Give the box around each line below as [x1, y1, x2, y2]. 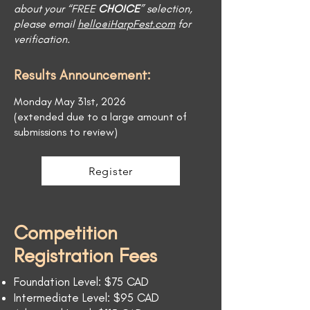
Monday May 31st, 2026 [14, 95, 125, 108]
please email [14, 17, 77, 30]
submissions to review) [14, 125, 118, 138]
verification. [14, 33, 70, 46]
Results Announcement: [14, 67, 151, 83]
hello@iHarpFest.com [77, 17, 175, 30]
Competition [14, 221, 118, 244]
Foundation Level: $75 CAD [14, 275, 149, 289]
